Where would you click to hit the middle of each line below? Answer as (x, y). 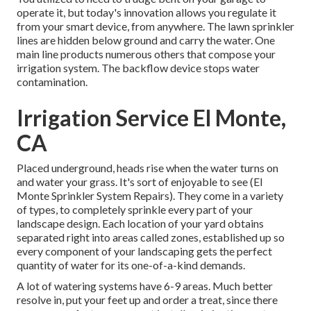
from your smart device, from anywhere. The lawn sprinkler (155, 26)
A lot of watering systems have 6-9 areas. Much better (145, 286)
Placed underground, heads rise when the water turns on (148, 168)
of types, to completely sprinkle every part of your (135, 210)
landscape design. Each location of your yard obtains (140, 224)
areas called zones (155, 237)
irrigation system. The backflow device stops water (138, 68)
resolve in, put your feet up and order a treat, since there (147, 300)
